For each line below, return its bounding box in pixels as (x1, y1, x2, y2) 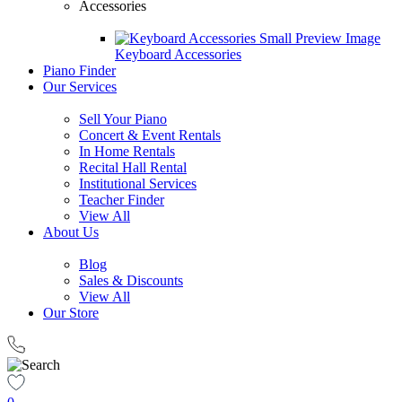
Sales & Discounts (79, 273, 183, 288)
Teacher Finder (79, 192, 164, 207)
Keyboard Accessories (115, 47, 241, 62)
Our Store (43, 305, 99, 320)
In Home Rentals (79, 144, 175, 159)
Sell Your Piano (79, 111, 167, 127)
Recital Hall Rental (79, 160, 187, 175)
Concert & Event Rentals (79, 127, 221, 143)
